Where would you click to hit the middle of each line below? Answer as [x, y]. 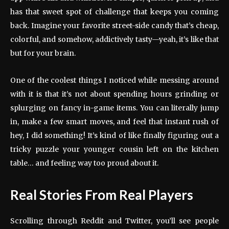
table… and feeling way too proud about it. [84, 163]
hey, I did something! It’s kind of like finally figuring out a [114, 135]
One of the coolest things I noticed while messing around [114, 80]
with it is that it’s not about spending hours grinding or [114, 94]
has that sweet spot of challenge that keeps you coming [114, 12]
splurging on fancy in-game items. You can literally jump [114, 108]
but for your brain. [43, 53]
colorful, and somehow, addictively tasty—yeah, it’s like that [114, 39]
